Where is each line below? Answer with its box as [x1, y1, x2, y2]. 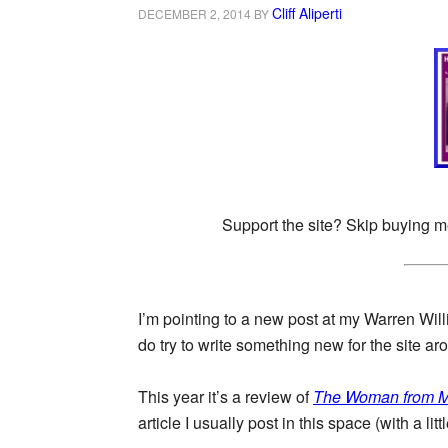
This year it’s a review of [138, 384, 313, 408]
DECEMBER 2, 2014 [138, 5, 251, 22]
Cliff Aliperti [272, 3, 342, 23]
